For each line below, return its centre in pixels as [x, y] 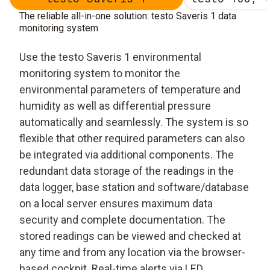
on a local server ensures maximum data [116, 203]
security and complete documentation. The [122, 220]
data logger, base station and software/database [134, 187]
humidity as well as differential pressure [115, 106]
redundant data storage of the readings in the [127, 171]
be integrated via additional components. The [127, 155]
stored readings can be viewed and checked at [130, 236]
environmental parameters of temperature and [130, 89]
